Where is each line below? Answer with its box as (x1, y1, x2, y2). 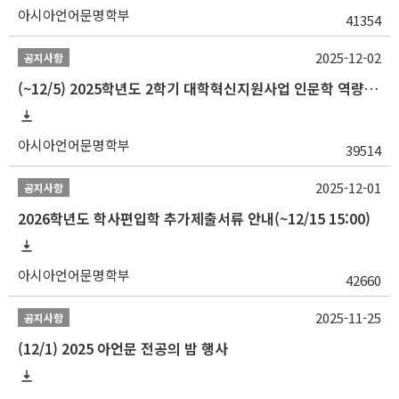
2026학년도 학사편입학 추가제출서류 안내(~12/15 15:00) (18, 207, 370, 229)
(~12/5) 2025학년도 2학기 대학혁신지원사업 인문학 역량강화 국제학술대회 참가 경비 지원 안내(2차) (364, 77, 379, 99)
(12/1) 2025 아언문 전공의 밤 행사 (18, 337, 228, 359)
